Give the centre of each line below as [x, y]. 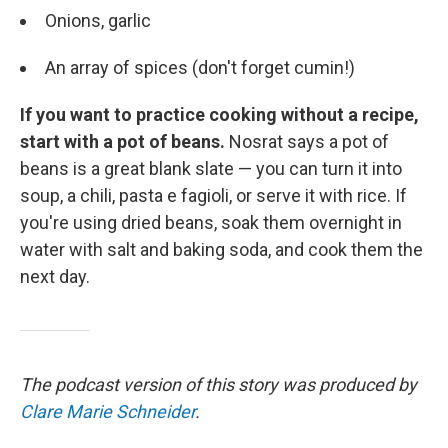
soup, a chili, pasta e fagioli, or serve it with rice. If [213, 195]
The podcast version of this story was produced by [218, 384]
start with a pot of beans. [124, 141]
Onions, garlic [98, 20]
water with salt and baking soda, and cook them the [221, 249]
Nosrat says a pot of [309, 141]
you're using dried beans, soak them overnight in [211, 222]
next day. [55, 276]
